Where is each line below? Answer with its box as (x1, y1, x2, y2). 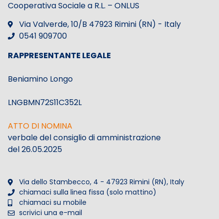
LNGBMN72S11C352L (8, 96, 82, 108)
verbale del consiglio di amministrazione (8, 131, 161, 143)
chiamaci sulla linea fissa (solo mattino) (19, 187, 156, 197)
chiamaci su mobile (19, 197, 87, 208)
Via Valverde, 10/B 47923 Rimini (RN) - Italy (19, 18, 181, 30)
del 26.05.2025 (8, 143, 62, 155)
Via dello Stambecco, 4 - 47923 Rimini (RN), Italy (19, 177, 184, 187)
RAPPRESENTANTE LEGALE (8, 49, 111, 61)
